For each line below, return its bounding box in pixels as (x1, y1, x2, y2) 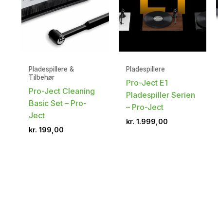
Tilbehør (29, 73, 54, 81)
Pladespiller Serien (126, 90, 195, 100)
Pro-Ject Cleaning (29, 86, 95, 96)
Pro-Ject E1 (126, 77, 168, 88)
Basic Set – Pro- (29, 98, 87, 108)
